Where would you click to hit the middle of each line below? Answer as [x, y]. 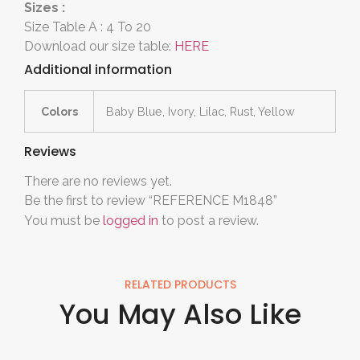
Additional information [98, 70]
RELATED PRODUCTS [180, 285]
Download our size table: [99, 47]
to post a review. [209, 221]
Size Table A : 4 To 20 [88, 27]
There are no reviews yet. [98, 182]
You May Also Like [180, 315]
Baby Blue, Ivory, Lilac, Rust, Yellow [200, 112]
